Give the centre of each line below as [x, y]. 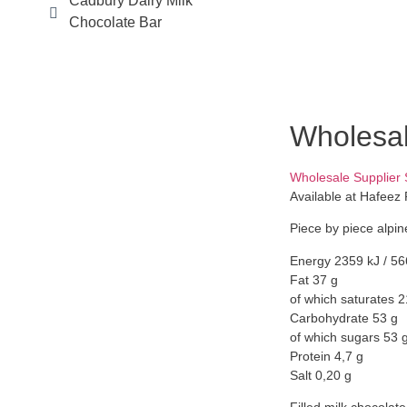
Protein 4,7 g [326, 356]
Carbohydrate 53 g [343, 318]
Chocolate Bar [115, 22]
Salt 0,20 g [320, 375]
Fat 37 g [313, 279]
